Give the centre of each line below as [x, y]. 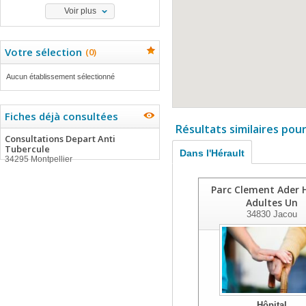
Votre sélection [43, 52]
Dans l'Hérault [212, 153]
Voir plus [80, 11]
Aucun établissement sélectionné [60, 76]
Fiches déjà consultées [61, 116]
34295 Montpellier [39, 159]
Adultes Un [272, 203]
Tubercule [27, 149]
